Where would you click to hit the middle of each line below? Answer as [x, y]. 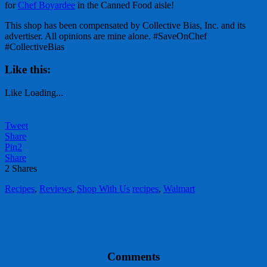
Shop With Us [103, 189]
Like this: [28, 70]
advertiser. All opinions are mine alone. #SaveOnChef [106, 36]
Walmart [179, 189]
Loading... [44, 93]
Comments [133, 257]
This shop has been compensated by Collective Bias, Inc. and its [125, 25]
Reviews [56, 189]
